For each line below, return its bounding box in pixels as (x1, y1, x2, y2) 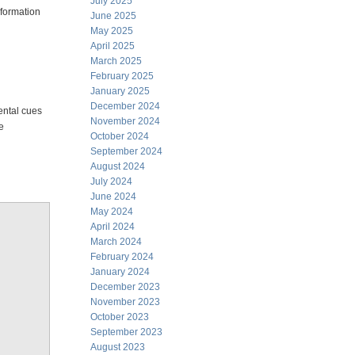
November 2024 (90, 116, 160, 127)
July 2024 (90, 176, 132, 187)
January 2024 (90, 266, 150, 277)
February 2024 (90, 251, 154, 262)
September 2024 (90, 146, 162, 157)
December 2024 (90, 101, 160, 112)
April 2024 (90, 221, 135, 232)
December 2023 (90, 281, 160, 292)
